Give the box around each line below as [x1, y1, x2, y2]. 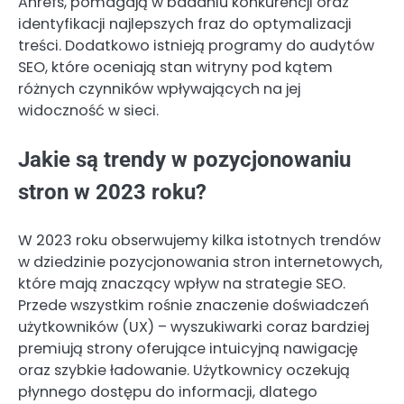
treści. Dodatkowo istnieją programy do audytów [18, 34, 374, 56]
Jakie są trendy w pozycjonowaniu [18, 146, 351, 172]
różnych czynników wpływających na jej [18, 78, 300, 99]
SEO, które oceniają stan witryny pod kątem [18, 56, 333, 78]
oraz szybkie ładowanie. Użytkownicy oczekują [18, 359, 350, 381]
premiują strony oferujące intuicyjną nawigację [18, 337, 358, 359]
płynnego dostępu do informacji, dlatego [18, 381, 317, 402]
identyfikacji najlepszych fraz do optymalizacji [18, 13, 352, 34]
